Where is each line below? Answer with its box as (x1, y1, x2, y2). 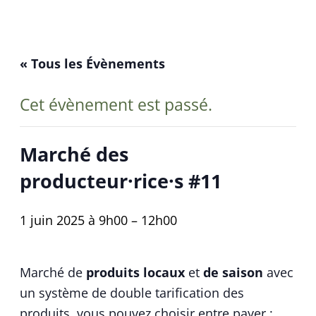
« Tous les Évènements (20, 54, 165, 72)
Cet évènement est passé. (20, 93, 212, 116)
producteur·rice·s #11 (20, 167, 221, 194)
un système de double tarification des (20, 284, 244, 301)
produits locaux (86, 263, 185, 281)
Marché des (20, 140, 128, 167)
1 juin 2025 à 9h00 (20, 211, 128, 229)
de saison (203, 263, 263, 281)
